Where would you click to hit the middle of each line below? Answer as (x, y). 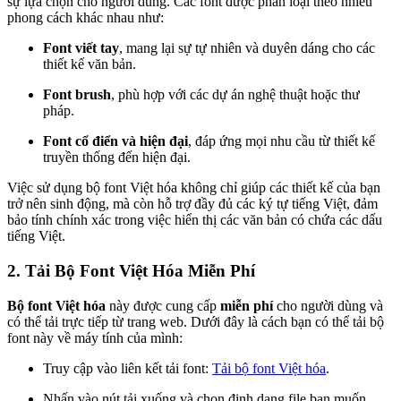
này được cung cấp (163, 305)
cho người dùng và (328, 305)
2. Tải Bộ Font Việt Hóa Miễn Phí (131, 270)
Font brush (77, 95)
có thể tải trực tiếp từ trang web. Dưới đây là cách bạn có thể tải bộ (196, 321)
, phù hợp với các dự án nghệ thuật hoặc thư (235, 95)
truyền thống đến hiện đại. (117, 158)
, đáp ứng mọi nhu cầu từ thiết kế (282, 141)
